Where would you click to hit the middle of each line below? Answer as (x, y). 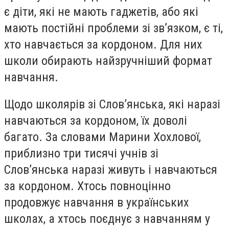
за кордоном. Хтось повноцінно (87, 186)
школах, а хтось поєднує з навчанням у (107, 219)
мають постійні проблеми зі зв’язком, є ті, (113, 28)
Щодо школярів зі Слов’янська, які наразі (112, 105)
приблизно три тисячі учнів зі (81, 154)
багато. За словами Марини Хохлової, (102, 137)
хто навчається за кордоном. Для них (103, 44)
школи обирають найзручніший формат (108, 61)
